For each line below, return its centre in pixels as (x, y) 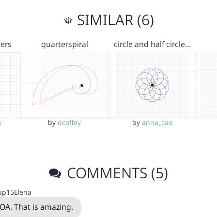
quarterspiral (64, 44)
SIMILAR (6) (113, 19)
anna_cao (157, 123)
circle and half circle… (153, 44)
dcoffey (70, 123)
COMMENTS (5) (116, 173)
